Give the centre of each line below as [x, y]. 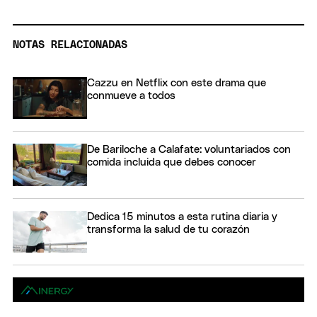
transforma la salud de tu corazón [168, 229]
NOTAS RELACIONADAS [70, 45]
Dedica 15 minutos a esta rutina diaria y [182, 217]
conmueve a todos [131, 96]
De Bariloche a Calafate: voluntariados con [189, 150]
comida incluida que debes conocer [172, 163]
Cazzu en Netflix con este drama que [177, 83]
